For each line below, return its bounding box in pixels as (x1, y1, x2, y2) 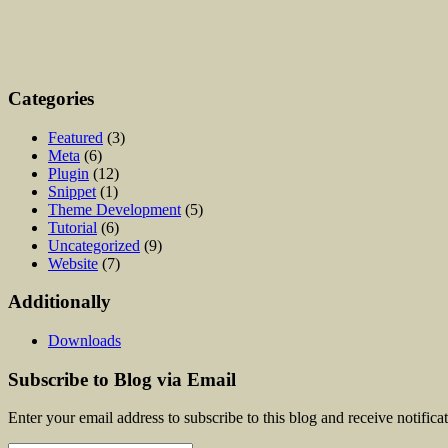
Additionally (8, 291, 111, 313)
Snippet (48, 182, 96, 200)
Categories (8, 87, 94, 109)
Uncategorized (48, 236, 140, 254)
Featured (48, 128, 103, 146)
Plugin (48, 164, 89, 182)
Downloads (48, 332, 121, 350)
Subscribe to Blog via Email (8, 368, 236, 390)
